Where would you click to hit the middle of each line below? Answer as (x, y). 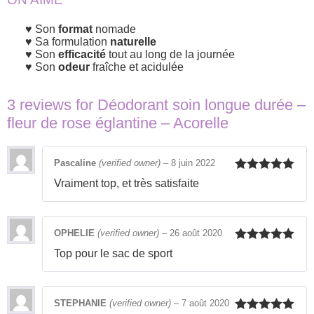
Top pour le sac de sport (113, 254)
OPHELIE (76, 233)
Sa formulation (73, 42)
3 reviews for (52, 105)
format (75, 29)
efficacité (82, 55)
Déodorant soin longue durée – (202, 105)
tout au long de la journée (170, 55)
